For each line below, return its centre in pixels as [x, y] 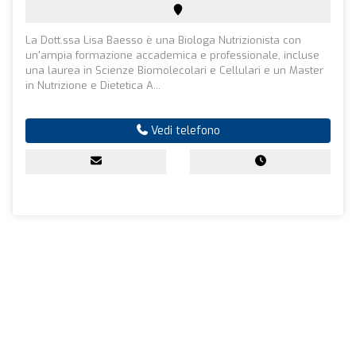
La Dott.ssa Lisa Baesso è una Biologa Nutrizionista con [163, 40]
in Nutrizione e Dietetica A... [93, 85]
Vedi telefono [184, 130]
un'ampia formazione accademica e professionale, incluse [172, 55]
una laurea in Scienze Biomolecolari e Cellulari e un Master [174, 70]
